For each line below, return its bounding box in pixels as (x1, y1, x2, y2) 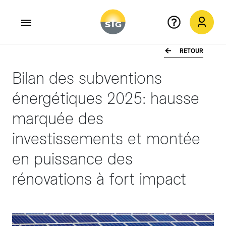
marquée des (12, 109, 103, 128)
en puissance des (12, 149, 133, 168)
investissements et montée (12, 129, 200, 148)
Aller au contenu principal (8, 53, 95, 63)
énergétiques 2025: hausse (12, 89, 199, 108)
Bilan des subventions (12, 69, 162, 88)
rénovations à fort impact (12, 169, 186, 189)
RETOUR (178, 47, 204, 54)
